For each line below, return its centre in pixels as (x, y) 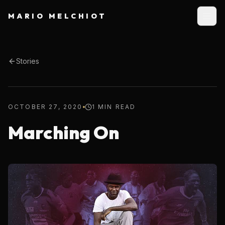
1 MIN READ (114, 107)
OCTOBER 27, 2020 (45, 107)
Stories (28, 61)
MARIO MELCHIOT (58, 16)
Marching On (64, 132)
